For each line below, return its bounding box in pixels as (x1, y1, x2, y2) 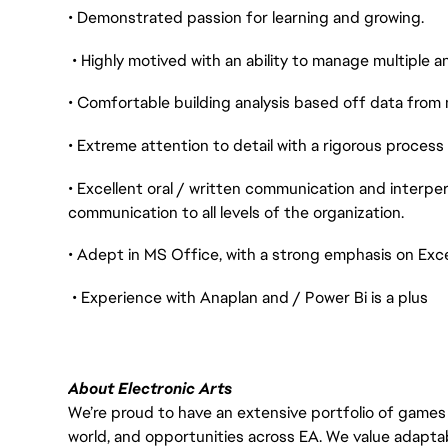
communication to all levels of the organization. (68, 201, 408, 223)
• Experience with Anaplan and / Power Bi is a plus (68, 287, 428, 309)
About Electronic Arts (68, 377, 232, 399)
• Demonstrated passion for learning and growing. (68, 7, 424, 29)
